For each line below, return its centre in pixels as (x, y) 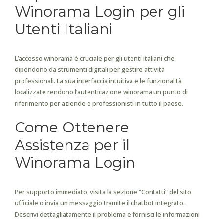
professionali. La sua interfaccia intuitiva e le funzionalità (98, 81)
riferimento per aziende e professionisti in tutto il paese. (99, 103)
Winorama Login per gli (100, 11)
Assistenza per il (72, 145)
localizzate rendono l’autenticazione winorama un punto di (101, 92)
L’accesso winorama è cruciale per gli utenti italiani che (95, 58)
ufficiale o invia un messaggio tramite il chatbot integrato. (100, 203)
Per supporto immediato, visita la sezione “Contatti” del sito (103, 192)
